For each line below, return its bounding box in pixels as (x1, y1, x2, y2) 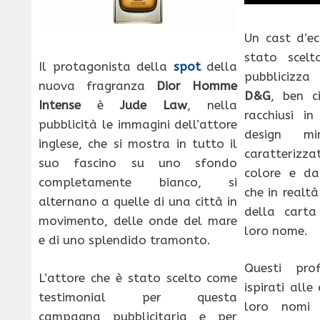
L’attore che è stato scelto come (39, 270, 238, 285)
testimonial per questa (39, 289, 238, 304)
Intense (39, 98, 81, 113)
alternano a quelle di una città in (39, 194, 238, 209)
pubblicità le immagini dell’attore (39, 117, 238, 132)
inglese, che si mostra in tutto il (39, 136, 238, 151)
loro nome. (244, 223, 309, 238)
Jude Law (120, 98, 188, 113)
